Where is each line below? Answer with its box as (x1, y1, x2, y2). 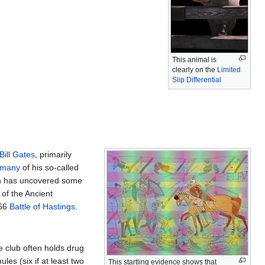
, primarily (35, 149, 72, 159)
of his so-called (20, 162, 79, 172)
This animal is (172, 55, 216, 64)
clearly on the (172, 65, 217, 74)
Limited (217, 65, 241, 74)
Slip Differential (172, 75, 221, 84)
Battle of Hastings (9, 201, 75, 211)
